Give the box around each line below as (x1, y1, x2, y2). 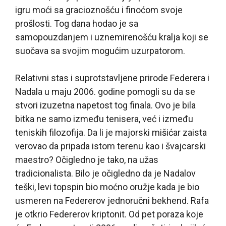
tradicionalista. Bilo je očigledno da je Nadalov (15, 168, 196, 179)
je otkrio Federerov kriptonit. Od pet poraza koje (15, 209, 203, 220)
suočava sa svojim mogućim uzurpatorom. (15, 45, 185, 56)
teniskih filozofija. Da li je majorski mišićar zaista (15, 127, 207, 138)
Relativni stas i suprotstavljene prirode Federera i (15, 73, 209, 84)
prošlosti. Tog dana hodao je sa (15, 18, 138, 29)
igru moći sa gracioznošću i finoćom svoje (15, 5, 183, 16)
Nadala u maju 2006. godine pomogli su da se (15, 86, 195, 97)
